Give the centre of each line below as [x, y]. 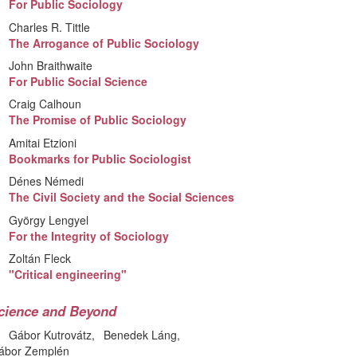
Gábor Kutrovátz [51, 335]
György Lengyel [49, 220]
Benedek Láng [141, 335]
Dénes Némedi [47, 181]
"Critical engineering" [68, 274]
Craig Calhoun [45, 104]
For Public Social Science [78, 81]
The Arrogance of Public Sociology [104, 43]
